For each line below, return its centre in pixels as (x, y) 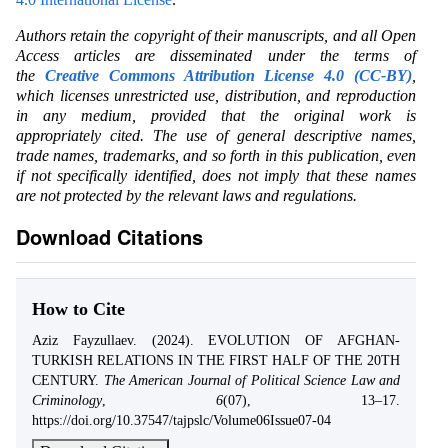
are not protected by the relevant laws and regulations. (186, 196)
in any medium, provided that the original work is (216, 116)
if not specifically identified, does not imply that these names (216, 176)
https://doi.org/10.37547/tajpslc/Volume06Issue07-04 (181, 421)
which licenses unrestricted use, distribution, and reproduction (216, 96)
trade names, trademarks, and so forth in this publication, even (216, 156)
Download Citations (109, 237)
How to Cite (78, 309)
